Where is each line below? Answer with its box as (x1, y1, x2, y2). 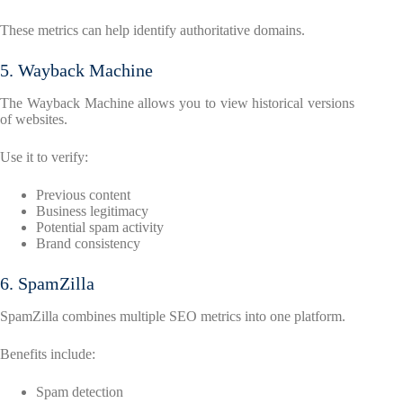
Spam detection (36, 384, 123, 400)
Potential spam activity (36, 219, 164, 236)
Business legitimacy (36, 203, 148, 219)
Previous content (36, 187, 130, 203)
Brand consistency (36, 236, 140, 252)
